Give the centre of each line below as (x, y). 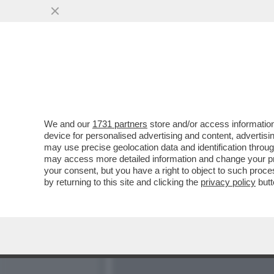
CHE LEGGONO (157, 74)
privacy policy (228, 182)
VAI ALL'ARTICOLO (173, 98)
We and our (68, 124)
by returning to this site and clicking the (122, 182)
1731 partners (120, 124)
